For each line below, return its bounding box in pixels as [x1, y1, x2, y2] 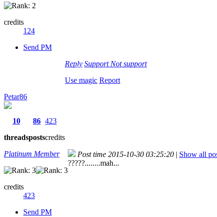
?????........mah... [68, 158, 119, 167]
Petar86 [4, 92, 27, 101]
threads [4, 133, 29, 141]
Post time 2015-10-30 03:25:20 [77, 150, 174, 158]
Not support [110, 59, 147, 68]
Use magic [65, 76, 97, 84]
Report [99, 76, 120, 84]
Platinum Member [4, 149, 60, 158]
